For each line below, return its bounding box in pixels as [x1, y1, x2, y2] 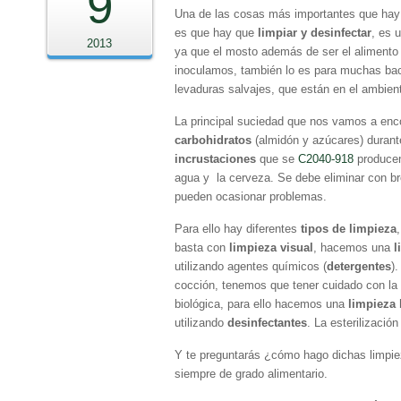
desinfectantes [227, 316, 307, 329]
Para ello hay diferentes [175, 222, 301, 235]
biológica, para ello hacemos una [175, 297, 348, 311]
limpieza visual [229, 241, 313, 254]
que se [260, 152, 298, 166]
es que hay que [175, 26, 258, 39]
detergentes [327, 260, 391, 273]
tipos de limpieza [301, 222, 397, 235]
